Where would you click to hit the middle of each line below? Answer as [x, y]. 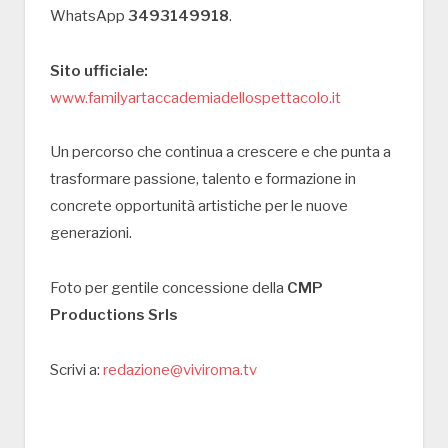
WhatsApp [89, 15]
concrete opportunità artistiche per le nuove [199, 206]
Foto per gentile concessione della [168, 288]
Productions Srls [114, 315]
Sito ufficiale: [99, 70]
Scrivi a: [76, 370]
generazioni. [91, 233]
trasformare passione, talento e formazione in [203, 179]
